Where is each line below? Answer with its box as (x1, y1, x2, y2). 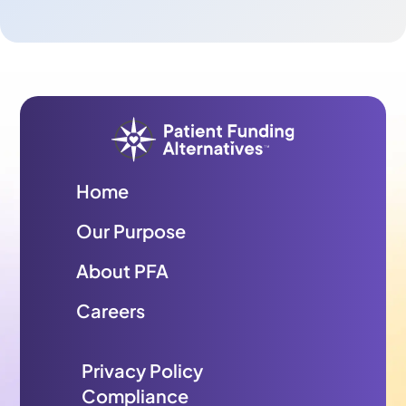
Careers (76, 299, 146, 323)
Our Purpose (76, 219, 187, 243)
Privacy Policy (82, 359, 204, 382)
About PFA (76, 259, 169, 283)
